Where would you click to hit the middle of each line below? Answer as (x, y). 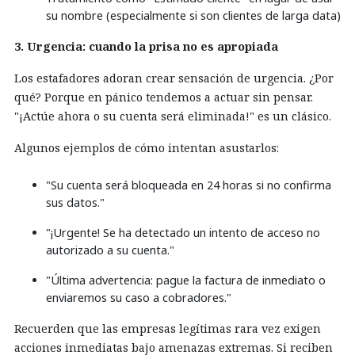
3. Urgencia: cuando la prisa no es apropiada (146, 47)
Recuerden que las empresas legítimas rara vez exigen (168, 329)
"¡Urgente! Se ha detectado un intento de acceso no (183, 233)
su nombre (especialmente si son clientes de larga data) (193, 16)
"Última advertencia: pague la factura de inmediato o (186, 281)
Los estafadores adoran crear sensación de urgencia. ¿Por (174, 78)
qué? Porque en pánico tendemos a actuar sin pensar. (164, 97)
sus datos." (75, 203)
